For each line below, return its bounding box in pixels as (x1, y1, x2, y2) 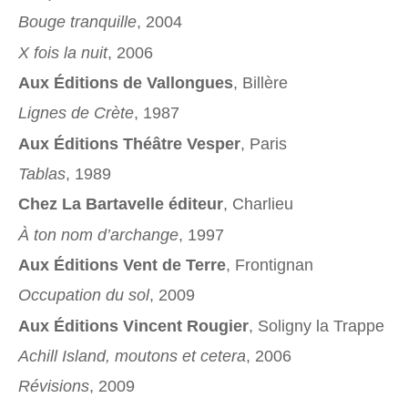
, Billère (233, 74, 288, 92)
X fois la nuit (18, 43, 107, 62)
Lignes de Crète (18, 104, 134, 123)
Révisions (18, 377, 89, 396)
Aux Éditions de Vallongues (18, 74, 233, 92)
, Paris (240, 134, 287, 153)
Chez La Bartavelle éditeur (18, 195, 223, 214)
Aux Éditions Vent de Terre (18, 255, 226, 274)
